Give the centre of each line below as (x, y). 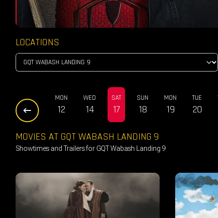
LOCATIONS (37, 42)
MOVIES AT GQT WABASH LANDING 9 (87, 136)
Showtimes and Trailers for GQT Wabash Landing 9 (91, 148)
